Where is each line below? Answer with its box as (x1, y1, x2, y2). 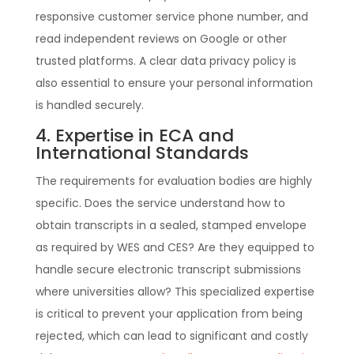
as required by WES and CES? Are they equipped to (35, 239, 314, 255)
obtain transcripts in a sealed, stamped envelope (35, 217, 307, 233)
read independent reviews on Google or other (35, 30, 287, 47)
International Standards (35, 140, 249, 165)
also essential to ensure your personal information (35, 74, 313, 91)
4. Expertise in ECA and (35, 122, 234, 148)
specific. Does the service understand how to (35, 194, 285, 211)
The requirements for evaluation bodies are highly (35, 172, 312, 189)
